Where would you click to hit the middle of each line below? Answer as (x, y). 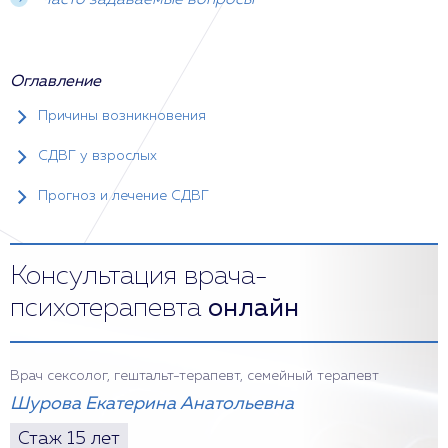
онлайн (253, 309)
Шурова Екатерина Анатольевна (152, 404)
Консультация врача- (139, 277)
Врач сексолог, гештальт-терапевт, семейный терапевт (194, 376)
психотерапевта (109, 309)
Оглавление (55, 82)
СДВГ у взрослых (97, 156)
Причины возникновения (122, 116)
